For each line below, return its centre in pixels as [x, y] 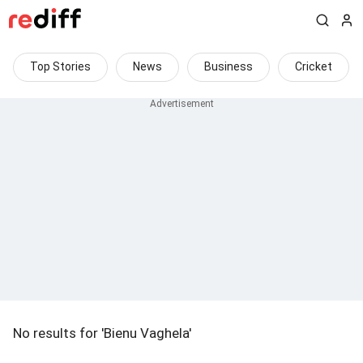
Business [228, 66]
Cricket [314, 66]
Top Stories [60, 66]
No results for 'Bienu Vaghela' [102, 333]
